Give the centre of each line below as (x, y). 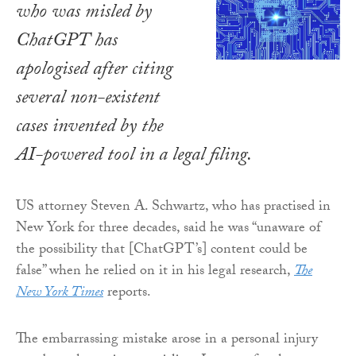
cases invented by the (89, 128)
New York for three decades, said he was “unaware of (168, 229)
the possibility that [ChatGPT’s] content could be (162, 250)
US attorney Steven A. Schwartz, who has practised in (173, 207)
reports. (127, 293)
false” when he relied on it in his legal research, (155, 272)
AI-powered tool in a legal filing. (134, 157)
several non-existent (88, 99)
